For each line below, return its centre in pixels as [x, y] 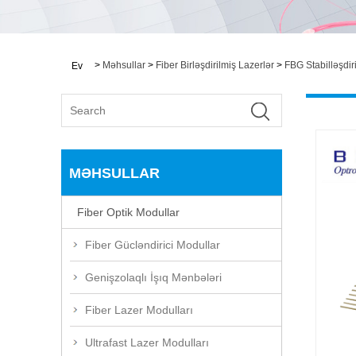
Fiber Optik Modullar [128, 212]
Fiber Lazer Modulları [139, 310]
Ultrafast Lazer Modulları [147, 342]
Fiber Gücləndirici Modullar [153, 244]
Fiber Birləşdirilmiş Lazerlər [215, 65]
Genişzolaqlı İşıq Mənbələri [153, 277]
